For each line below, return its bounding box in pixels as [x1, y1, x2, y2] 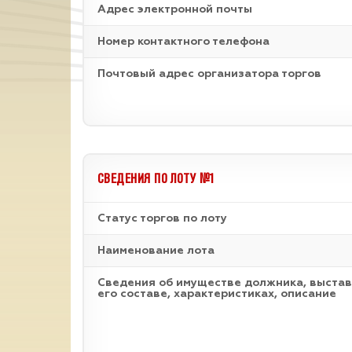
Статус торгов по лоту [97, 213, 227, 224]
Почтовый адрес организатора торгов [97, 68, 321, 79]
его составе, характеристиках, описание [97, 288, 336, 299]
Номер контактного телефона [97, 36, 269, 47]
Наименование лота [97, 245, 214, 256]
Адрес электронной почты [97, 4, 252, 15]
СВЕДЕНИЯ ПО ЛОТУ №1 [97, 169, 215, 187]
